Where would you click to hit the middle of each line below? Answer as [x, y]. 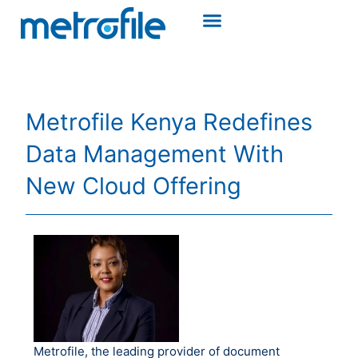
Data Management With [155, 154]
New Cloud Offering [133, 186]
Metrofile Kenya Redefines [169, 122]
